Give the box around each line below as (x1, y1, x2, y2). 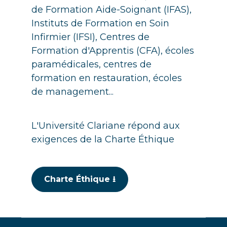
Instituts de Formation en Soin (31, 18, 169, 29)
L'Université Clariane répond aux (31, 120, 180, 131)
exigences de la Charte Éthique (31, 134, 174, 145)
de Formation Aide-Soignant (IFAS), (31, 4, 192, 15)
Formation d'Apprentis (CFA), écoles (31, 45, 194, 56)
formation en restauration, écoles (31, 72, 182, 84)
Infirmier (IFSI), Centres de (31, 31, 149, 43)
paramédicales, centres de (31, 59, 152, 70)
